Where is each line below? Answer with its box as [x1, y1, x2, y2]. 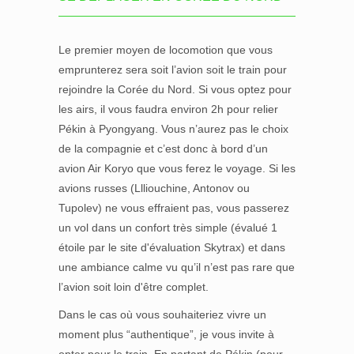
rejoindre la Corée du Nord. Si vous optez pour [58, 83, 292, 96]
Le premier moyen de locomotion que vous [58, 43, 273, 56]
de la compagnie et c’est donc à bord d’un [58, 142, 268, 155]
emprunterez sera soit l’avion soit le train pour [58, 63, 287, 76]
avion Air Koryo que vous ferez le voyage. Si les [58, 162, 296, 175]
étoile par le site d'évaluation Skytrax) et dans [58, 241, 285, 254]
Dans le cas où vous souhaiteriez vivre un [58, 308, 266, 321]
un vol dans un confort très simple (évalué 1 [58, 221, 277, 234]
